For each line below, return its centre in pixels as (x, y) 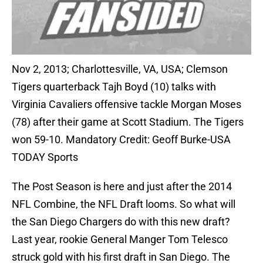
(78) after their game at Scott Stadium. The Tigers (128, 122)
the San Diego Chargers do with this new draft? (122, 222)
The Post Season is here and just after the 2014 (122, 187)
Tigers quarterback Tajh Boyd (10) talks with (114, 87)
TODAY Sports (45, 157)
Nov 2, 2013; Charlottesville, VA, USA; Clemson (120, 69)
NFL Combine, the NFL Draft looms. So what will (124, 204)
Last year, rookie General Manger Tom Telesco (120, 240)
